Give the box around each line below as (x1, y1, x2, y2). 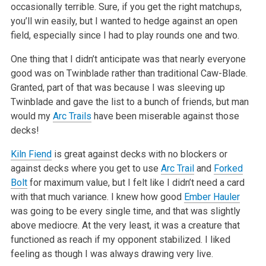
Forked (213, 162, 243, 174)
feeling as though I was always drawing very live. (10, 248, 213, 259)
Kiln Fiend (10, 148, 52, 160)
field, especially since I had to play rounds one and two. (10, 29, 239, 41)
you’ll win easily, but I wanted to (10, 15, 141, 27)
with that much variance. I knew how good (10, 191, 184, 202)
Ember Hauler (183, 191, 240, 202)
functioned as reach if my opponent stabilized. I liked (10, 233, 230, 245)
